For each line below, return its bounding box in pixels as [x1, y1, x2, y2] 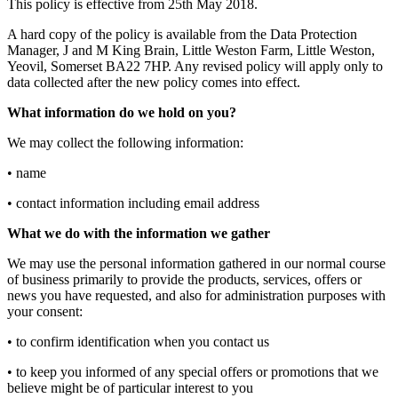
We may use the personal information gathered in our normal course [7, 256, 386, 271]
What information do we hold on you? [7, 105, 236, 120]
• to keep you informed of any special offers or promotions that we [7, 364, 378, 379]
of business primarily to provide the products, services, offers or [7, 272, 362, 287]
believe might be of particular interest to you [7, 380, 253, 395]
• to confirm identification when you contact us [7, 334, 269, 349]
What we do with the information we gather [7, 226, 270, 241]
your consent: [7, 304, 83, 319]
